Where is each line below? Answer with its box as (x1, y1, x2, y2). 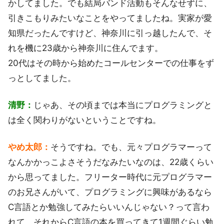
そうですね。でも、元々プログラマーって (50, 141, 212, 152)
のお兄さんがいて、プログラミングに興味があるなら (8, 186, 212, 197)
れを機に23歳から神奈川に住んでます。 (8, 42, 163, 53)
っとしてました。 (8, 72, 76, 83)
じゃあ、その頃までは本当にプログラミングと (33, 99, 212, 110)
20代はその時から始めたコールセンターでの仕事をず (8, 57, 214, 68)
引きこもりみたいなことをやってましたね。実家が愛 (8, 12, 212, 23)
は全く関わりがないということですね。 (8, 114, 161, 125)
